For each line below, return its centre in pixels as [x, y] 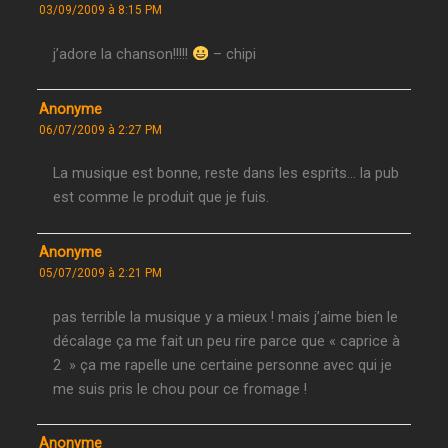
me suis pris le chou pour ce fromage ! [180, 388]
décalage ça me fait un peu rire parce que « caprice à [227, 340]
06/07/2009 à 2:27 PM [101, 129]
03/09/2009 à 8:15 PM [101, 10]
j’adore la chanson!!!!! [123, 54]
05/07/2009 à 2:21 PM [101, 272]
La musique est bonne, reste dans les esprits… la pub [226, 173]
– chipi [232, 54]
